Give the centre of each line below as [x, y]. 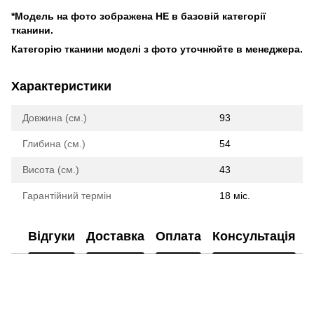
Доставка [115, 237]
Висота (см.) [51, 169]
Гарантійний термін [67, 195]
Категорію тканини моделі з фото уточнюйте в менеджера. [157, 49]
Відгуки [52, 237]
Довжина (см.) [55, 117]
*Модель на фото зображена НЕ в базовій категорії [138, 16]
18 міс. [235, 195]
